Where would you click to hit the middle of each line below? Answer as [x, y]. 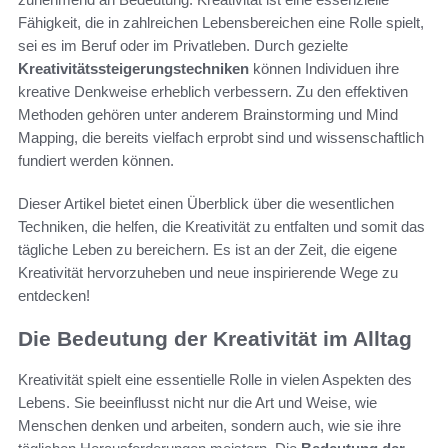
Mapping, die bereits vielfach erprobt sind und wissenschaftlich [221, 138]
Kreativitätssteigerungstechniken [133, 69]
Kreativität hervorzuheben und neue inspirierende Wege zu [208, 273]
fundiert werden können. [96, 161]
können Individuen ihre [324, 69]
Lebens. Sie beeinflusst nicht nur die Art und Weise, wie [197, 402]
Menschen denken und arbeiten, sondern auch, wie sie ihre [209, 425]
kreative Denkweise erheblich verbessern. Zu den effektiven [213, 92]
